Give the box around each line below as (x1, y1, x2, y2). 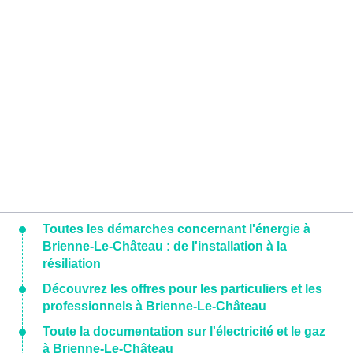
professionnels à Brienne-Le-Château (43, 299, 266, 314)
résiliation (43, 257, 101, 271)
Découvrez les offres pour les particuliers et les (43, 282, 322, 296)
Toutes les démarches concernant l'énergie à (43, 222, 310, 236)
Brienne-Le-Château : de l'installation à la (43, 240, 287, 254)
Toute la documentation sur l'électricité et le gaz (43, 325, 325, 339)
